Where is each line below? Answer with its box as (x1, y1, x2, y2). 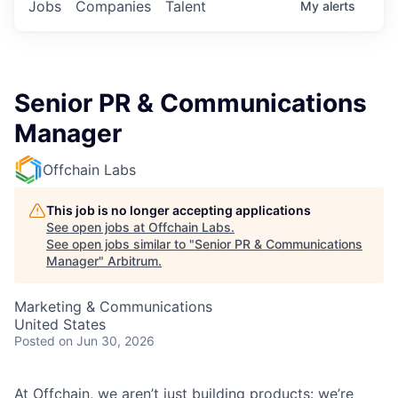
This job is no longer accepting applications (46, 203, 311, 219)
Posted (14, 333, 55, 349)
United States (14, 315, 106, 334)
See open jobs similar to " (46, 236, 195, 252)
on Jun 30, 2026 (59, 333, 155, 349)
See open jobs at (46, 219, 148, 235)
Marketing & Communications (14, 298, 212, 316)
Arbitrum (107, 253, 158, 269)
